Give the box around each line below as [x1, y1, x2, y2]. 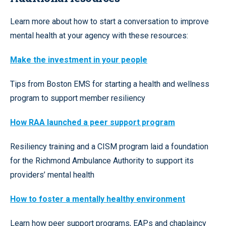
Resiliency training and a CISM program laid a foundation [10, 141, 208, 151]
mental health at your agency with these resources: [10, 30, 188, 40]
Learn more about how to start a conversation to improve [10, 16, 209, 26]
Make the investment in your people [10, 54, 147, 65]
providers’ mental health [10, 169, 94, 180]
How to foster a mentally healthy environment [10, 194, 185, 204]
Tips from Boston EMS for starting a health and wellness [10, 79, 209, 89]
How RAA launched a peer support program [10, 117, 175, 127]
